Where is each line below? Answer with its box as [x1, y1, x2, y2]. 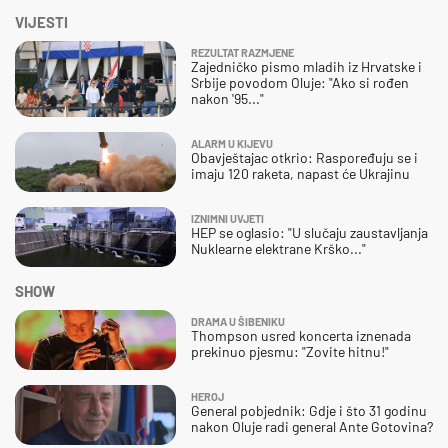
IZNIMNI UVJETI [191, 212, 264, 226]
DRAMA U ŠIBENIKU [191, 315, 285, 329]
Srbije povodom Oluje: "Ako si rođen [191, 74, 409, 92]
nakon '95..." [191, 90, 264, 108]
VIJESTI [15, 13, 68, 32]
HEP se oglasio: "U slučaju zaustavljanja [191, 224, 428, 242]
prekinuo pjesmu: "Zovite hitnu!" [191, 343, 389, 361]
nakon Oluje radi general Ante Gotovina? [191, 418, 433, 436]
